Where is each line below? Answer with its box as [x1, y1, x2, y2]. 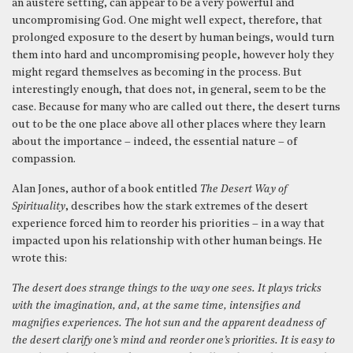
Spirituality [12, 200, 65, 213]
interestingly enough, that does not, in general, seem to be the [12, 84, 326, 96]
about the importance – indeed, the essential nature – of [12, 136, 297, 148]
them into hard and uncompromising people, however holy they [12, 49, 334, 61]
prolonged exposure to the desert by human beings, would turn [12, 32, 334, 44]
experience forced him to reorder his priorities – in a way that [12, 217, 325, 230]
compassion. [12, 153, 76, 165]
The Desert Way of [200, 183, 287, 195]
